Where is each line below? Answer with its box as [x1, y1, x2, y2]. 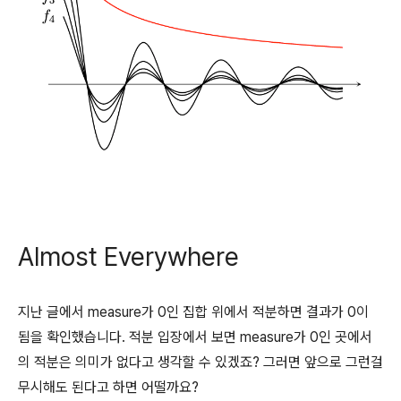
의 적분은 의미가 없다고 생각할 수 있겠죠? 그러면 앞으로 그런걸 [18, 353, 383, 371]
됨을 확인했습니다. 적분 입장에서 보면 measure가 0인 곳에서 [18, 328, 372, 346]
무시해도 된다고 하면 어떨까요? [18, 378, 199, 396]
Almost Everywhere [18, 241, 239, 272]
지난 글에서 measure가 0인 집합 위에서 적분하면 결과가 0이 [18, 303, 369, 320]
